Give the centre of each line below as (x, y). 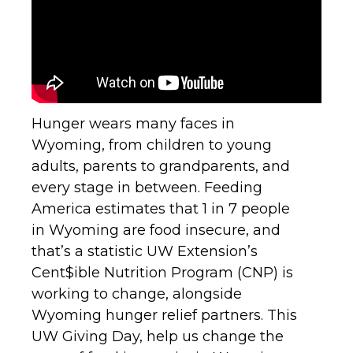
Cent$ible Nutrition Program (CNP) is (162, 272)
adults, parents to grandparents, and (161, 166)
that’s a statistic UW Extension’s (145, 251)
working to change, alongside (137, 294)
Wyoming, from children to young (152, 145)
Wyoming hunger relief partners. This (164, 315)
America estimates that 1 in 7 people (161, 208)
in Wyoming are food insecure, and (156, 230)
